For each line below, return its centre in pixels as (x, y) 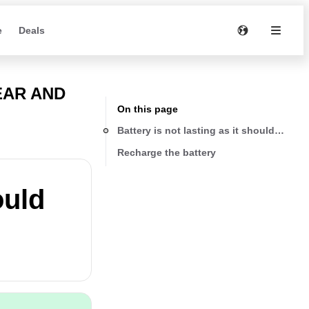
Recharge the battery (167, 152)
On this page (148, 109)
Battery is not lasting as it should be (203, 130)
